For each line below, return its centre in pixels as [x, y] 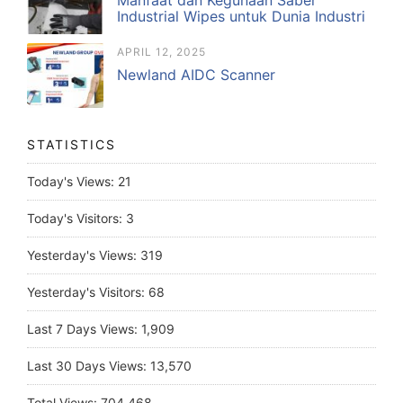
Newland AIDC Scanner [196, 74]
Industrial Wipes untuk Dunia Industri [241, 17]
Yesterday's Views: [84, 255]
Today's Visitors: [76, 218]
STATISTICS [72, 144]
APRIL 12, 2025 [161, 51]
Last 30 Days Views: [89, 365]
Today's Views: [72, 181]
